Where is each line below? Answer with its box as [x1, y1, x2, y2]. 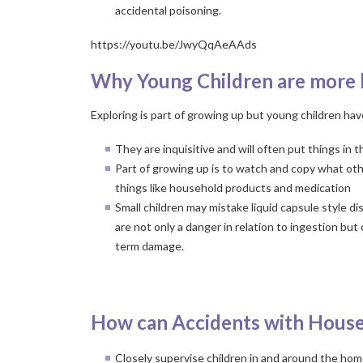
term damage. [115, 239, 184, 253]
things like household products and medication [115, 181, 351, 194]
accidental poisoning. [115, 3, 221, 17]
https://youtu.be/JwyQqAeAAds [91, 37, 257, 51]
